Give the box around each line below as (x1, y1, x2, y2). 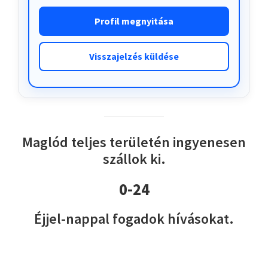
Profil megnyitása (95, 15, 173, 28)
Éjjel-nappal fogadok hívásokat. (34, 209, 234, 229)
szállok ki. (102, 150, 166, 169)
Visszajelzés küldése (89, 50, 179, 63)
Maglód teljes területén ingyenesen (22, 133, 246, 152)
